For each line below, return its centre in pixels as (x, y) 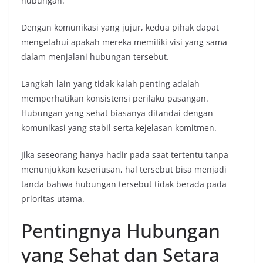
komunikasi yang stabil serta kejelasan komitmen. (119, 127)
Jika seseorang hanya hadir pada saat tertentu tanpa (125, 154)
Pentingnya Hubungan (121, 230)
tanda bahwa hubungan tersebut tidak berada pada (124, 184)
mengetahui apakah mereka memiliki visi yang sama (124, 42)
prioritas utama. (53, 198)
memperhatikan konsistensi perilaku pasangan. (115, 98)
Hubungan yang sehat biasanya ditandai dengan (117, 113)
